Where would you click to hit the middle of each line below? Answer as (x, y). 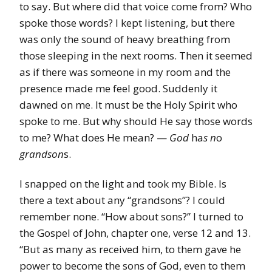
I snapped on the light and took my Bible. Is (123, 184)
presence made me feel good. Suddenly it (118, 89)
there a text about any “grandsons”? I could (122, 200)
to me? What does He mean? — (94, 138)
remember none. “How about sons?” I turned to (131, 217)
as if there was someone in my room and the (125, 72)
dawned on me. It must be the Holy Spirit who (128, 105)
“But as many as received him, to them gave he (130, 250)
